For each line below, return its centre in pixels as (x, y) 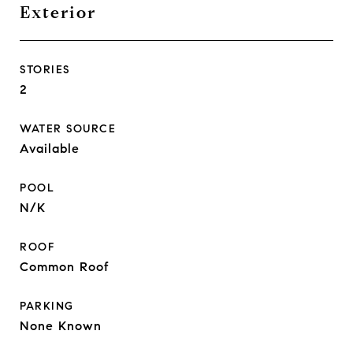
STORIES (45, 70)
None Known (61, 326)
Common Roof (65, 267)
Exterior (58, 13)
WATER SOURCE (68, 129)
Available (50, 149)
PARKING (47, 306)
